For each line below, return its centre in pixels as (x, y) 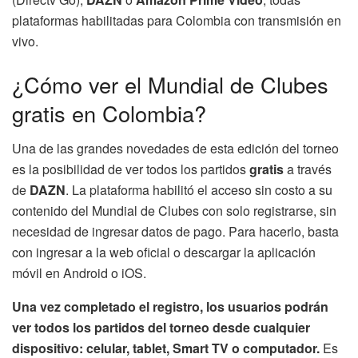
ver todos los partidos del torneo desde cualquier (161, 328)
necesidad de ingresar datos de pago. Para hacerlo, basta (175, 232)
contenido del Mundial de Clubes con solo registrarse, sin (174, 211)
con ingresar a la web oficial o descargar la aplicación (164, 253)
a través (308, 169)
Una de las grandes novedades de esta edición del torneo (175, 149)
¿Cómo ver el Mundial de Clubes (170, 84)
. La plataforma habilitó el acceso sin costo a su (199, 190)
